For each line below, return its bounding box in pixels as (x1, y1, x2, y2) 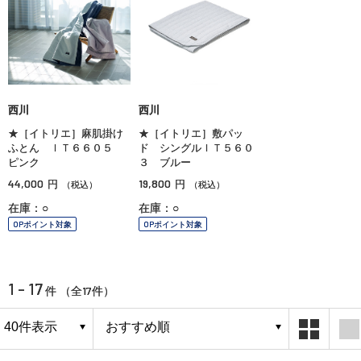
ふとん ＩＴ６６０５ (8, 141, 123, 154)
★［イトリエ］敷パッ (139, 127, 243, 139)
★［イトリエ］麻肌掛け (8, 127, 123, 139)
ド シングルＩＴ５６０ (139, 141, 254, 154)
